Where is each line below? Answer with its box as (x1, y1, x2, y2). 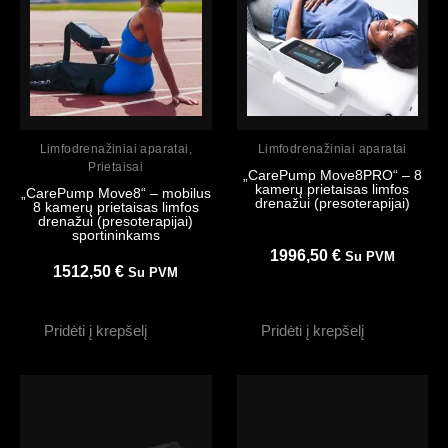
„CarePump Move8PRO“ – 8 (242, 167, 422, 184)
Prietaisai (88, 160, 144, 175)
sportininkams (71, 227, 160, 244)
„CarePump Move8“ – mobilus (20, 185, 211, 202)
